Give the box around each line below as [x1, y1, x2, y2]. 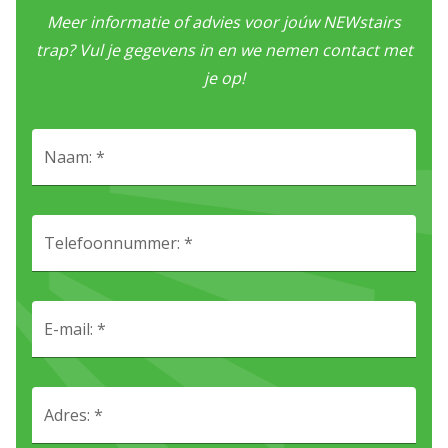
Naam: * [44, 145, 105, 168]
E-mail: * [44, 317, 106, 340]
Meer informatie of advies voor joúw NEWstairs [47, 10, 401, 33]
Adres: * [44, 403, 103, 426]
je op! [203, 66, 245, 89]
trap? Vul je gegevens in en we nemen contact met [35, 38, 413, 61]
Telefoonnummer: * [44, 231, 193, 254]
